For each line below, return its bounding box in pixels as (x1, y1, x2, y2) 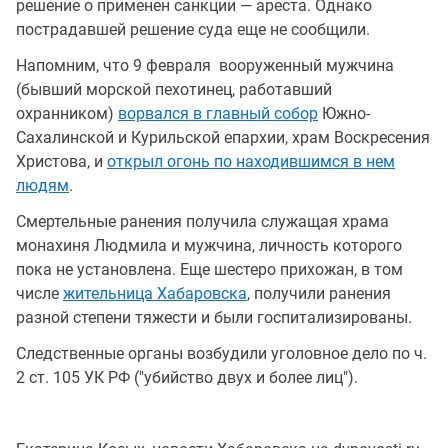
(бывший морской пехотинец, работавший (16, 79, 332, 99)
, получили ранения (247, 283, 391, 303)
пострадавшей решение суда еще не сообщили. (16, 19, 370, 39)
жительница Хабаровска (63, 283, 247, 303)
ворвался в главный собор (118, 103, 318, 123)
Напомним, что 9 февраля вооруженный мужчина (16, 55, 394, 75)
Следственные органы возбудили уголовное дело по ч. (16, 343, 427, 363)
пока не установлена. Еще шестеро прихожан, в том (16, 259, 403, 279)
